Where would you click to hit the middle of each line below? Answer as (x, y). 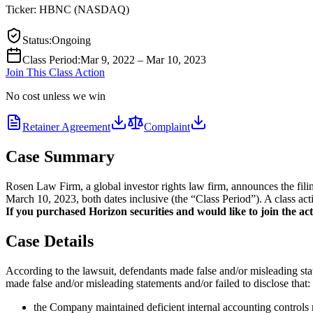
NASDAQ (102, 9)
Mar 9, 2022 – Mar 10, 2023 (143, 59)
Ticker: (22, 9)
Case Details (50, 241)
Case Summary (60, 156)
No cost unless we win (56, 96)
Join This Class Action (55, 72)
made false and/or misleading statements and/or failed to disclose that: (158, 283)
